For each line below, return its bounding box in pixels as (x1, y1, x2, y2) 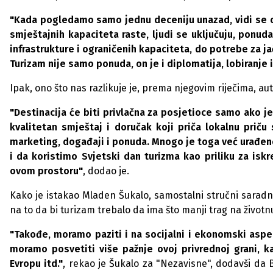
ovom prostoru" (10, 165, 83, 177)
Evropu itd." (10, 258, 63, 269)
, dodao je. (83, 165, 129, 177)
